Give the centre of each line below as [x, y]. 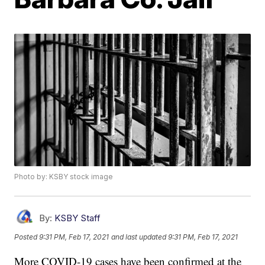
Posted [27, 237]
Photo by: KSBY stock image [64, 177]
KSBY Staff [78, 218]
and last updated [139, 237]
